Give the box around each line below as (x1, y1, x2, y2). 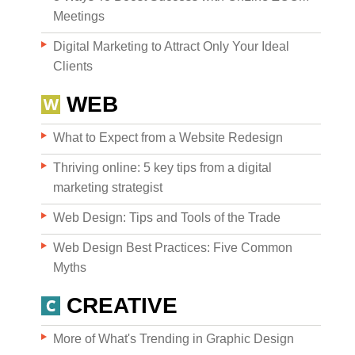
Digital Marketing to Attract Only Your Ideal (53, 40, 289, 53)
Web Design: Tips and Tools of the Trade (53, 211, 281, 224)
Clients (53, 59, 93, 73)
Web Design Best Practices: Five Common (53, 241, 292, 254)
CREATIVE (67, 293, 177, 318)
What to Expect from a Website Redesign (53, 131, 283, 144)
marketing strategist (53, 181, 162, 194)
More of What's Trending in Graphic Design (53, 332, 294, 345)
